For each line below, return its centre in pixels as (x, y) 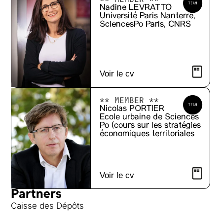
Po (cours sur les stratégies (150, 126)
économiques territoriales (147, 134)
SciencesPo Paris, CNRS (145, 24)
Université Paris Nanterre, (147, 16)
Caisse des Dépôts (48, 205)
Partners (37, 195)
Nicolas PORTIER (132, 109)
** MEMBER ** (129, 101)
